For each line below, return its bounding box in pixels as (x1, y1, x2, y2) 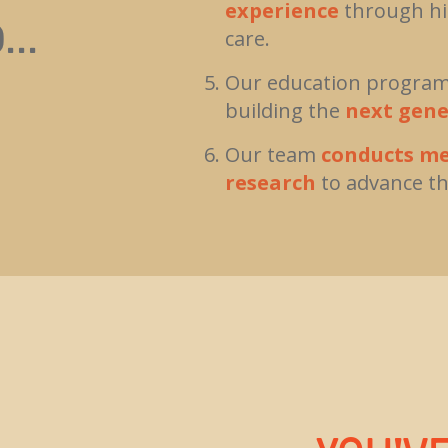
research (225, 168, 316, 196)
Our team (225, 140, 321, 168)
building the (225, 96, 345, 124)
